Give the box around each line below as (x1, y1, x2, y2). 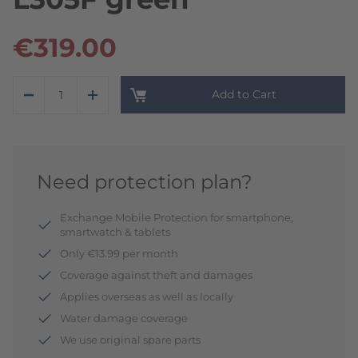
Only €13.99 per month (59, 247, 178, 261)
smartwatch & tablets (59, 225, 170, 238)
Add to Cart (212, 87, 276, 101)
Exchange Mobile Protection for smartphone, (59, 211, 293, 224)
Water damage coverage (59, 312, 188, 325)
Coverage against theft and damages (59, 268, 253, 282)
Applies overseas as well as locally (59, 290, 233, 304)
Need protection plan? (37, 170, 253, 193)
